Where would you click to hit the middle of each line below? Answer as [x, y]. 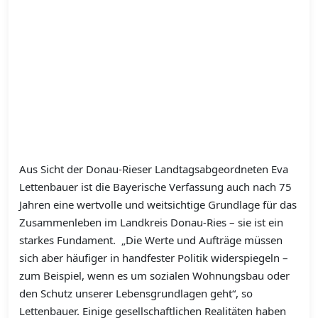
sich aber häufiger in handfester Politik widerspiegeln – [154, 258]
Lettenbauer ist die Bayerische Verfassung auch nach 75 [155, 187]
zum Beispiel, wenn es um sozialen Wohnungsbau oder [154, 276]
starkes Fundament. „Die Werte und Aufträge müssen [151, 240]
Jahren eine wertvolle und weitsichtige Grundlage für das [158, 205]
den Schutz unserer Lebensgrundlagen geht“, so [136, 294]
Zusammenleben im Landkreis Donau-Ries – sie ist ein [151, 223]
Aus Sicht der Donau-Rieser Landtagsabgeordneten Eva [154, 169]
